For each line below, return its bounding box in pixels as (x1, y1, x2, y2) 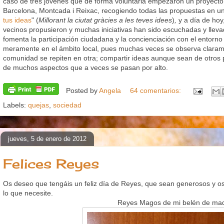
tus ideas (3, 16, 31, 24)
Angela (99, 86, 121, 95)
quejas (28, 101, 49, 109)
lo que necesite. (3, 189, 53, 197)
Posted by (66, 86, 99, 95)
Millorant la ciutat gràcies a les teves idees (38, 16, 172, 24)
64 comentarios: (130, 86, 183, 95)
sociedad (53, 101, 81, 109)
